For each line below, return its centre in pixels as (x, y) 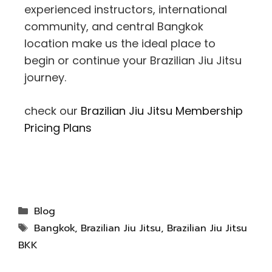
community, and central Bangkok (114, 26)
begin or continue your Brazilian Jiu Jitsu (133, 60)
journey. (45, 77)
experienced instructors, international (126, 9)
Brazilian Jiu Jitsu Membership (162, 110)
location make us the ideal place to (120, 43)
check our (53, 110)
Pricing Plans (58, 127)
